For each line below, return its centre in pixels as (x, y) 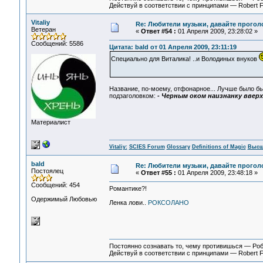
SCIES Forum (147, 147)
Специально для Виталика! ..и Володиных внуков (185, 59)
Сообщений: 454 (55, 185)
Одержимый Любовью (64, 199)
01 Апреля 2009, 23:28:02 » (217, 31)
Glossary (178, 147)
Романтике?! (128, 189)
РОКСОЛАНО (168, 203)
